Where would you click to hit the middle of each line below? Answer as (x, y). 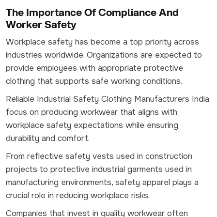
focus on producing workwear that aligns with (92, 112)
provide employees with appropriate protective (94, 68)
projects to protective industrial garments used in (99, 169)
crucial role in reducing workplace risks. (78, 195)
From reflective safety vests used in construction (99, 156)
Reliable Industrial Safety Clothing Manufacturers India (108, 99)
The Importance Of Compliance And (92, 12)
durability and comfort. (48, 138)
